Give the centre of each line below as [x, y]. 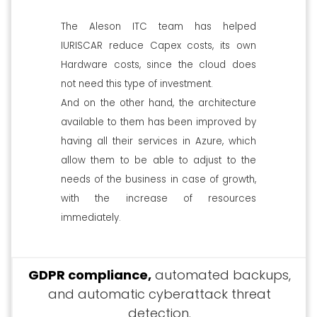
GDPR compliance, [90, 275]
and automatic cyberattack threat [159, 294]
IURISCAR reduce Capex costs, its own [158, 45]
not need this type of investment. [137, 83]
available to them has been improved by [158, 122]
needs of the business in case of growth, [158, 179]
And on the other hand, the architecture [158, 103]
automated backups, [221, 275]
